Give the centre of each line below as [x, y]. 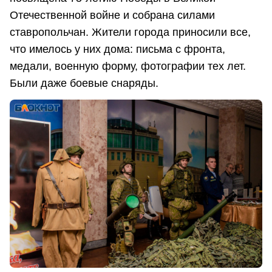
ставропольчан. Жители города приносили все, [130, 32]
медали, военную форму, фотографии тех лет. [128, 66]
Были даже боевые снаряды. [84, 83]
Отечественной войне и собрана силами [112, 15]
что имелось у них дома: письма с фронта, [117, 49]
